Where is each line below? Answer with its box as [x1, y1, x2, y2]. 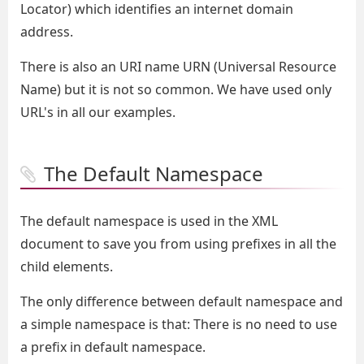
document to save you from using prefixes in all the [20, 235, 336, 253]
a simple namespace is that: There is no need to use [20, 315, 337, 333]
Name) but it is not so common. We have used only [20, 80, 331, 98]
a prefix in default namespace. [20, 338, 206, 356]
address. [20, 23, 73, 41]
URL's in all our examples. [20, 103, 175, 121]
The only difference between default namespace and [20, 292, 343, 310]
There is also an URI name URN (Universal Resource [20, 58, 336, 76]
